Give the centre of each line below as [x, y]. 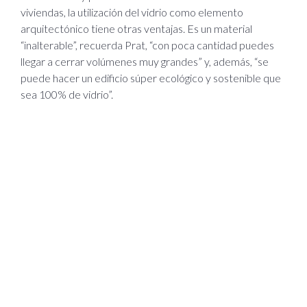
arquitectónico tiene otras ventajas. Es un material [136, 28]
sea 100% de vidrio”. [67, 94]
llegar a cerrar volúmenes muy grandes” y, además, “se [145, 61]
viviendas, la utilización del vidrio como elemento [132, 12]
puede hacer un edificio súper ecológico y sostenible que [151, 77]
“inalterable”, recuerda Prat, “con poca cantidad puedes [147, 45]
